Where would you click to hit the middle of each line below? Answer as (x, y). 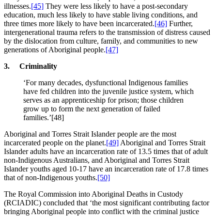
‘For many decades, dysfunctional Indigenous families (106, 82)
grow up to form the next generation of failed (92, 108)
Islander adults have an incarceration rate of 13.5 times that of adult (106, 151)
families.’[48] (44, 117)
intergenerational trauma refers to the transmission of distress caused (107, 32)
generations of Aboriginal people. (55, 49)
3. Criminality (31, 66)
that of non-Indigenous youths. (51, 177)
